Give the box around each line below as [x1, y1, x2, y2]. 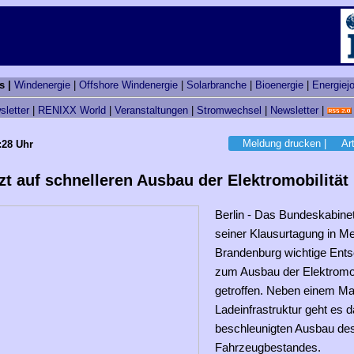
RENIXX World [38, 104, 106, 117]
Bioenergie [255, 79, 303, 91]
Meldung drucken [243, 137, 321, 150]
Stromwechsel [197, 104, 262, 117]
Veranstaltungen [115, 104, 188, 117]
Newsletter [270, 104, 318, 117]
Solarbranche [186, 79, 247, 91]
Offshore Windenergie [79, 79, 178, 91]
